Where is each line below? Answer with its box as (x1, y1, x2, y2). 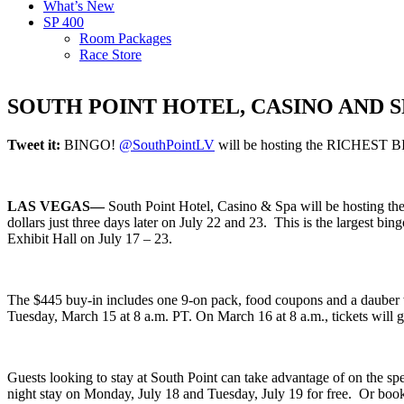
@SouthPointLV (119, 137, 215, 153)
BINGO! (60, 137, 119, 153)
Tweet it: (7, 137, 60, 153)
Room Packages (79, 31, 171, 47)
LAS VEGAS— (7, 198, 105, 215)
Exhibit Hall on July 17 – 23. (7, 231, 172, 247)
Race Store (79, 47, 142, 63)
